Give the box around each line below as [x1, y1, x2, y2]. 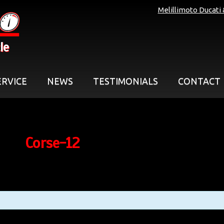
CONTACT [178, 76, 220, 86]
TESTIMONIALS [93, 76, 158, 86]
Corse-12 [24, 133, 79, 153]
